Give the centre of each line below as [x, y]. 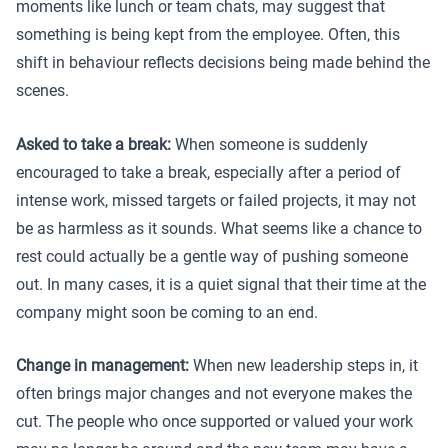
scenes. [42, 90]
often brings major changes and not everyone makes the [214, 394]
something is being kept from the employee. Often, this [208, 34]
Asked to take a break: [95, 144]
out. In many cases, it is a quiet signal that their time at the [221, 284]
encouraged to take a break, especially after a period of [208, 172]
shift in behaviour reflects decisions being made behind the [223, 62]
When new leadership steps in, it [303, 366]
